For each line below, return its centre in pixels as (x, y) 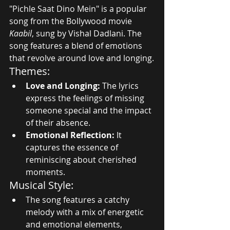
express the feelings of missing (86, 98)
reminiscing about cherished (82, 159)
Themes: (30, 71)
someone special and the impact (90, 110)
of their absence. (58, 122)
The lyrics (120, 85)
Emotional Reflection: (70, 135)
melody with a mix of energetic (86, 212)
